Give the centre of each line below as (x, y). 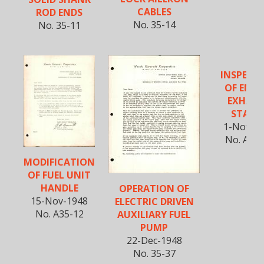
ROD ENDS (59, 13)
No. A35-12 (59, 214)
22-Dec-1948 (154, 241)
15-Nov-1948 (59, 201)
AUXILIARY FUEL (154, 215)
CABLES (154, 12)
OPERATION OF (154, 189)
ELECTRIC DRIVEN (154, 202)
